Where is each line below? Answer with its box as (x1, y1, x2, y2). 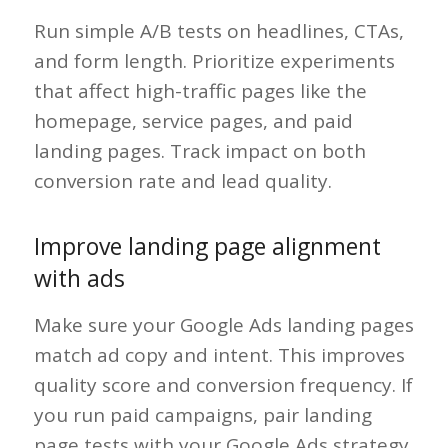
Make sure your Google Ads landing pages (33, 312, 414, 339)
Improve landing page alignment (33, 230, 381, 263)
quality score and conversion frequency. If (33, 372, 413, 399)
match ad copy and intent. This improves (33, 342, 405, 369)
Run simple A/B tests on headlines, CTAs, (33, 17, 404, 44)
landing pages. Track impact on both (33, 137, 366, 164)
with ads (33, 262, 125, 295)
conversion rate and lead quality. (33, 167, 332, 194)
